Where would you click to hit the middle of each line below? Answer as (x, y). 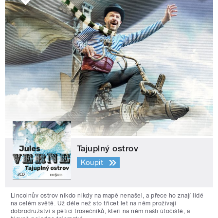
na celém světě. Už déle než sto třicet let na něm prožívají (94, 203)
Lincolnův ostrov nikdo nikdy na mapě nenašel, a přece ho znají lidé (107, 195)
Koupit (92, 163)
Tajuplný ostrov (108, 148)
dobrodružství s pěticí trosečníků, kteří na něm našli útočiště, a (100, 211)
